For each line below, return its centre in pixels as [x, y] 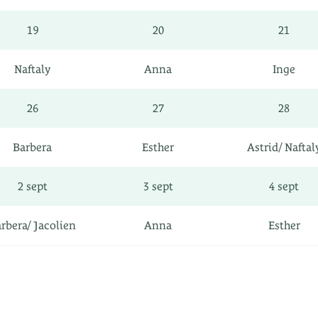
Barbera [32, 147]
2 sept [32, 186]
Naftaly [32, 69]
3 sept [158, 186]
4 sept [284, 186]
